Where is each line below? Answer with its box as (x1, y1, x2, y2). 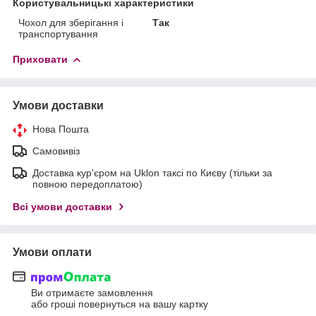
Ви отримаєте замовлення (31, 287, 153, 299)
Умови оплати (13, 245, 92, 258)
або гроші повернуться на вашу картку (31, 298, 208, 310)
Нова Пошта (32, 123, 89, 135)
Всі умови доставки (13, 200, 112, 212)
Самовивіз (32, 145, 80, 157)
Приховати (13, 53, 68, 65)
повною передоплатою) (32, 178, 142, 190)
